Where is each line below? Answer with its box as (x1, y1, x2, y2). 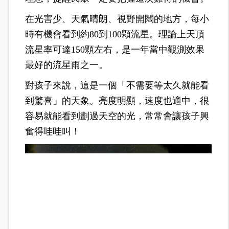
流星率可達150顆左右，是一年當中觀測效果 (25, 44, 205, 55)
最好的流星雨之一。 (25, 59, 108, 70)
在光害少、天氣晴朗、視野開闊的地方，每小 (25, 13, 210, 24)
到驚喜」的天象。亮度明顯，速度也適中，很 (25, 95, 210, 106)
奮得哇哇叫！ (25, 126, 81, 136)
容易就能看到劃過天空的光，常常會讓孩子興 (25, 110, 210, 121)
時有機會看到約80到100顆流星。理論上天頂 (25, 29, 205, 39)
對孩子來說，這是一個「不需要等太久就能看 (25, 80, 210, 90)
